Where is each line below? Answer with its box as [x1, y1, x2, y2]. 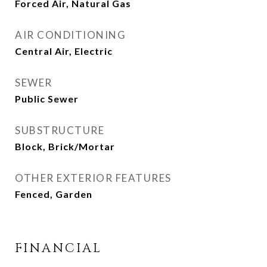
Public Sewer [15, 93, 79, 104]
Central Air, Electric [15, 45, 113, 57]
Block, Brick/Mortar [15, 141, 115, 152]
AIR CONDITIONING [15, 29, 126, 41]
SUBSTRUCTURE [15, 124, 104, 136]
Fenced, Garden [15, 188, 92, 200]
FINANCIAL [15, 240, 102, 257]
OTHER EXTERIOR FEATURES [15, 172, 172, 184]
